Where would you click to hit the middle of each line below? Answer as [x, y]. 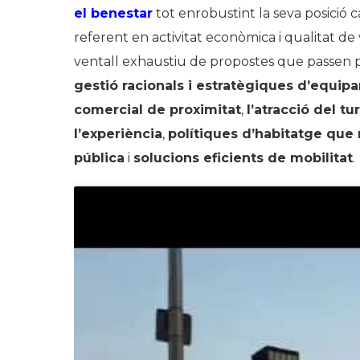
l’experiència [118, 134]
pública [99, 158]
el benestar [113, 13]
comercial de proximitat [157, 110]
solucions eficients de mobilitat [243, 158]
